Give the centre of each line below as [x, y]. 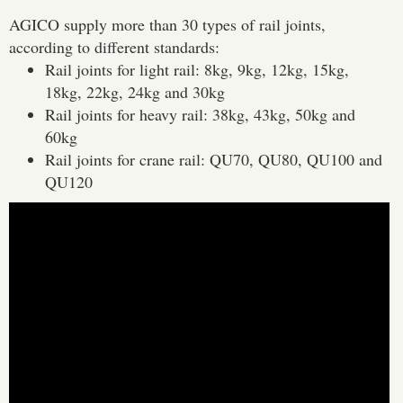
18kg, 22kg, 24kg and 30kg [135, 92]
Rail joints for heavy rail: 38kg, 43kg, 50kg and [200, 115]
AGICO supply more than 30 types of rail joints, [167, 25]
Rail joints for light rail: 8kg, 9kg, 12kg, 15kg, [197, 70]
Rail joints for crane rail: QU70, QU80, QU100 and [214, 160]
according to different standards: [114, 47]
